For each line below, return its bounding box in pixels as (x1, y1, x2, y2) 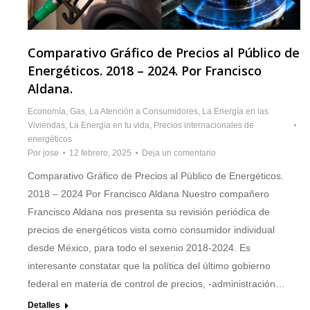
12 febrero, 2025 (69, 148, 131, 158)
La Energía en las (202, 107, 268, 117)
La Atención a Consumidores (89, 107, 198, 117)
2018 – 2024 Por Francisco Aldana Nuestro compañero (28, 188, 269, 200)
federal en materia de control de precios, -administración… (28, 278, 285, 290)
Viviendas (28, 120, 65, 131)
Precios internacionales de (154, 120, 254, 131)
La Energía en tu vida (69, 120, 149, 131)
